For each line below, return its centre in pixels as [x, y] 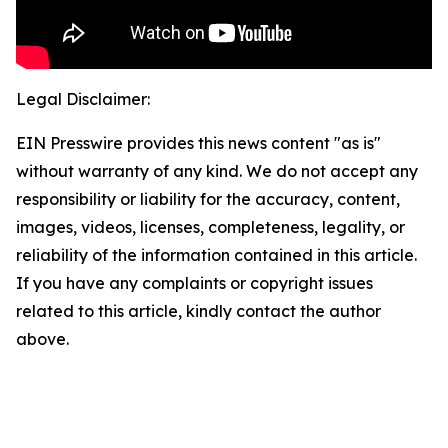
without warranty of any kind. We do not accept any [217, 171]
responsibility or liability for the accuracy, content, [208, 199]
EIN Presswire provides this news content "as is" [198, 143]
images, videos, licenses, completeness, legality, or [210, 227]
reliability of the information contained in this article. [216, 255]
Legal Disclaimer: [83, 99]
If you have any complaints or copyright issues [194, 283]
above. [42, 339]
